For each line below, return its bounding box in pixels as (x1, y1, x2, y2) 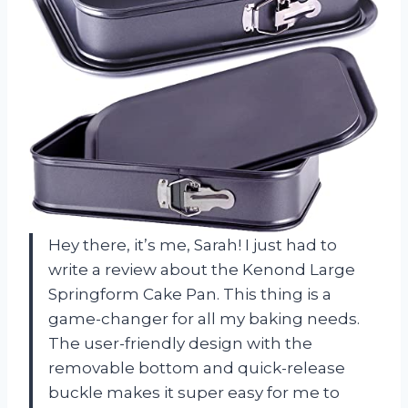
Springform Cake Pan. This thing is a (48, 285, 331, 304)
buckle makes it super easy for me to (48, 383, 340, 403)
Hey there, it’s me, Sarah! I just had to (48, 236, 337, 255)
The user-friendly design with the (48, 334, 312, 353)
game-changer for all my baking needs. (48, 310, 360, 329)
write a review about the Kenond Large (48, 260, 355, 280)
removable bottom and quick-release (48, 359, 345, 378)
